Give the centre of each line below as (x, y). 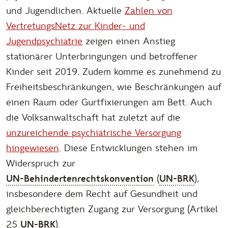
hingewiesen (33, 149)
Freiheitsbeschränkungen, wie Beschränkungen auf (114, 88)
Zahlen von (149, 11)
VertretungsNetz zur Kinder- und (76, 26)
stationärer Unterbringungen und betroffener (102, 57)
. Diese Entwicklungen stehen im (128, 149)
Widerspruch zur (41, 164)
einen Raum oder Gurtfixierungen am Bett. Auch (109, 103)
